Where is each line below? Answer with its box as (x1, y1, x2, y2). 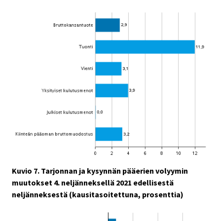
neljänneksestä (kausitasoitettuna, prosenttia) (12, 189, 184, 200)
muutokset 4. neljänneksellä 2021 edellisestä (12, 178, 174, 188)
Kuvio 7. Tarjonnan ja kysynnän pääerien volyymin (12, 166, 188, 176)
